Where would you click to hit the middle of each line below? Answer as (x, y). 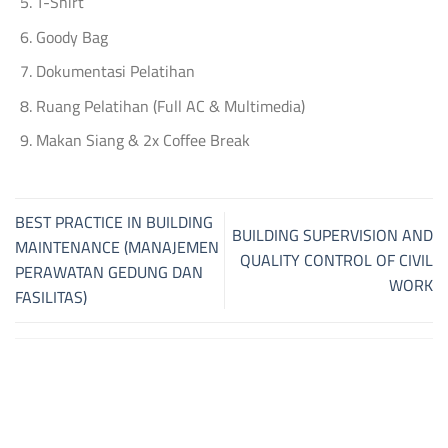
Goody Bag (71, 36)
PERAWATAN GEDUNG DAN (109, 272)
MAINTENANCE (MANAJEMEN (117, 247)
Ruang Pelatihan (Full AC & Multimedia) (170, 105)
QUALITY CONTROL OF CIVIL (336, 259)
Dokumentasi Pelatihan (115, 71)
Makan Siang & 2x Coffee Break (142, 140)
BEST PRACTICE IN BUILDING (114, 222)
